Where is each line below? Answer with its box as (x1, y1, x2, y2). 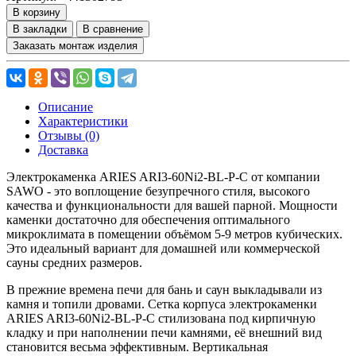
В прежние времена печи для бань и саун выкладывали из (6, 282, 322, 296)
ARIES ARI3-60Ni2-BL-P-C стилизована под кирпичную (6, 311, 315, 325)
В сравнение (83, 22, 143, 35)
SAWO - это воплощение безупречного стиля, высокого (6, 184, 310, 198)
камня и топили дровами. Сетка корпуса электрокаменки (6, 296, 317, 311)
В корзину (13, 6, 60, 18)
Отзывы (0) (38, 128, 99, 142)
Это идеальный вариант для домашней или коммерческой (6, 241, 320, 255)
